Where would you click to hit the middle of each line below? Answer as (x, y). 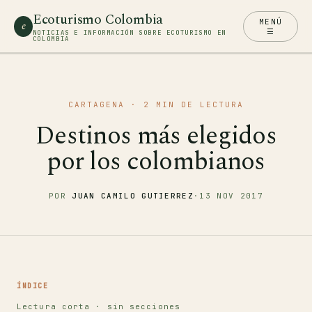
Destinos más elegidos (156, 136)
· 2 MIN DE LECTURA (184, 104)
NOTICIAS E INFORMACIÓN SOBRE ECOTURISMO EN (129, 33)
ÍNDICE (33, 286)
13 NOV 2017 (231, 196)
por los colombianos (156, 162)
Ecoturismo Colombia (98, 20)
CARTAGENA (97, 104)
